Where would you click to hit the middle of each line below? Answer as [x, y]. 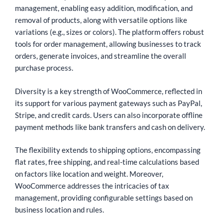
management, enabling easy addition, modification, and [104, 8]
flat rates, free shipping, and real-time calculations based [107, 162]
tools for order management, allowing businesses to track [108, 44]
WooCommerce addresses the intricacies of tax [92, 186]
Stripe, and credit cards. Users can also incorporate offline [109, 115]
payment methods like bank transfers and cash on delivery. [111, 127]
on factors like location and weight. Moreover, [89, 174]
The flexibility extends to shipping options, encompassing [108, 150]
